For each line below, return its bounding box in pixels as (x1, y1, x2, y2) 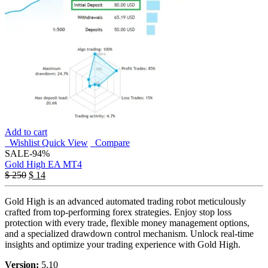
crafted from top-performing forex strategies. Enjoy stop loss (5, 207, 232, 218)
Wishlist (5, 138, 39, 148)
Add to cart (5, 127, 47, 138)
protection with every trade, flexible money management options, (5, 218, 249, 229)
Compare (90, 138, 130, 148)
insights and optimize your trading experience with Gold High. (5, 239, 240, 250)
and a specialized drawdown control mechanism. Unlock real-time (5, 229, 254, 239)
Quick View (42, 138, 88, 148)
